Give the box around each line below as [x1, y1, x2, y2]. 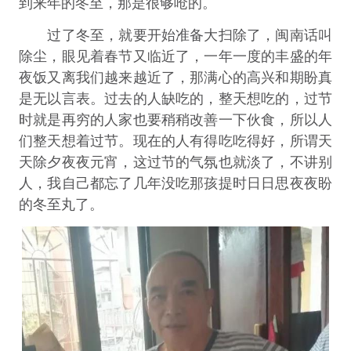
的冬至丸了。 [18, 196, 103, 212]
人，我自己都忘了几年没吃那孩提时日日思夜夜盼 [18, 175, 333, 191]
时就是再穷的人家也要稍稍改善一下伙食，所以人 [18, 111, 333, 128]
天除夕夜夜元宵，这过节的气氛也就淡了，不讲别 [18, 154, 333, 170]
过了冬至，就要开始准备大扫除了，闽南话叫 [18, 27, 333, 43]
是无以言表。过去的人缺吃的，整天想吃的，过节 [18, 90, 333, 107]
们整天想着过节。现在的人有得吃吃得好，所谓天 [18, 132, 333, 149]
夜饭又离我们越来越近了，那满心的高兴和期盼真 [18, 69, 333, 85]
